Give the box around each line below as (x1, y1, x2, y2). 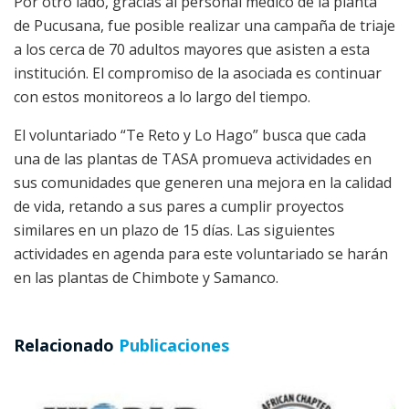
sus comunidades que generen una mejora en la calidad (14, 172, 392, 193)
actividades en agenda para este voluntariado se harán (14, 243, 388, 264)
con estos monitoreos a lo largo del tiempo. (14, 86, 310, 107)
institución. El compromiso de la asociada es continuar (14, 62, 382, 83)
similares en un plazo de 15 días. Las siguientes (14, 219, 335, 240)
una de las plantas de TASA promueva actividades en (14, 148, 372, 169)
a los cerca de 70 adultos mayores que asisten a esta (14, 38, 370, 59)
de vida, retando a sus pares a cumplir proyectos (14, 195, 344, 216)
